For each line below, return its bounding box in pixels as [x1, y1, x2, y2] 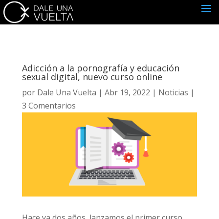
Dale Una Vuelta [36, 87, 96, 98]
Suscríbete [88, 183, 131, 192]
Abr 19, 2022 [104, 87, 150, 98]
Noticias [157, 87, 188, 98]
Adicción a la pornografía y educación [21, 62, 179, 74]
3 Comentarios [27, 100, 82, 111]
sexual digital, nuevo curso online [21, 71, 162, 83]
